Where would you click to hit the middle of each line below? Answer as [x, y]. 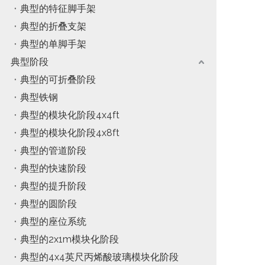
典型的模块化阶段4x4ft [70, 115]
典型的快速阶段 [53, 168]
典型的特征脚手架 [58, 9]
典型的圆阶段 [49, 204]
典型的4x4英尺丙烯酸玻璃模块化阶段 [99, 257]
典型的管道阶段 [53, 151]
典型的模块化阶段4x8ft [70, 133]
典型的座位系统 [53, 222]
